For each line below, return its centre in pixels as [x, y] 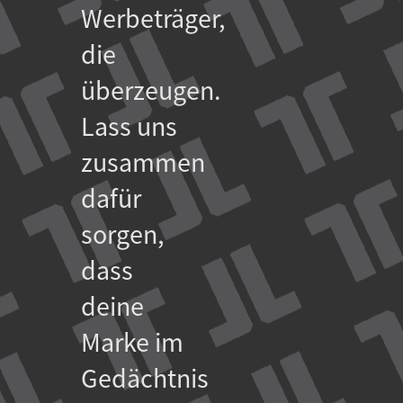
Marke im [132, 343]
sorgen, [122, 235]
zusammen [143, 163]
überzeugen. [151, 91]
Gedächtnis [145, 379]
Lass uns [129, 127]
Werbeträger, [153, 19]
